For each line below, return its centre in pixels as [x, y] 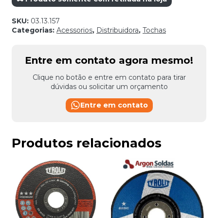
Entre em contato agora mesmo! [109, 60]
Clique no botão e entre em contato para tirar [109, 77]
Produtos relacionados [87, 143]
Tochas [154, 30]
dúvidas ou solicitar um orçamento [109, 86]
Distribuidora [118, 30]
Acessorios [74, 30]
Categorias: [34, 30]
